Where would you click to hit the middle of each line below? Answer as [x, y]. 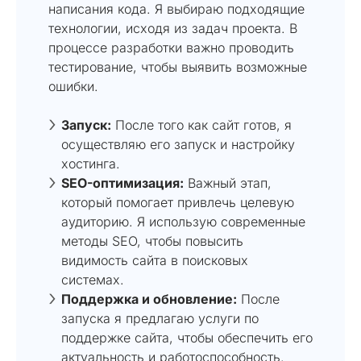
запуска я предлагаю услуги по [160, 318]
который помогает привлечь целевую [178, 202]
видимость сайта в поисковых [155, 260]
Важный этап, [228, 183]
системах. [93, 279]
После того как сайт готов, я [201, 124]
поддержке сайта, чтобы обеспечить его [187, 337]
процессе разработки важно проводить [171, 47]
